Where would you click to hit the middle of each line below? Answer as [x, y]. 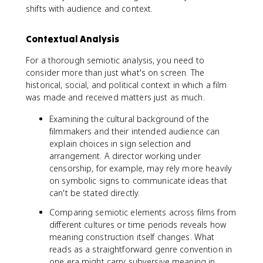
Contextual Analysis [73, 39]
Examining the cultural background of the [129, 119]
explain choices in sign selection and [120, 144]
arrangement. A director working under [125, 156]
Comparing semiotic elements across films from [143, 212]
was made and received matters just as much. [115, 97]
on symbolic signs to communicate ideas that [138, 181]
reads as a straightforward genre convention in [141, 249]
